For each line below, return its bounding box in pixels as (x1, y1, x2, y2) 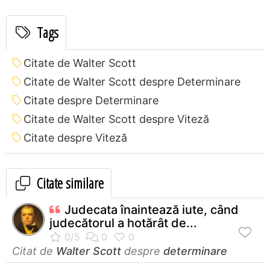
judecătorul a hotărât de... (49, 215, 197, 230)
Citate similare (34, 172, 104, 193)
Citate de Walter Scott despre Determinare (24, 75, 240, 88)
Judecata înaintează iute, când (64, 202, 239, 217)
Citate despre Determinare (24, 93, 159, 107)
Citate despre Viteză (24, 131, 127, 144)
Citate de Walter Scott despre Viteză (24, 112, 209, 125)
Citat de (12, 244, 56, 257)
